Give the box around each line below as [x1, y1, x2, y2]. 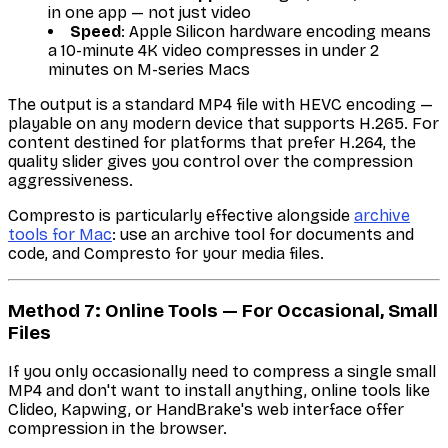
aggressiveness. [8, 170, 133, 190]
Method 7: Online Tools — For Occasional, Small [8, 299, 438, 322]
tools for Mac [8, 224, 112, 244]
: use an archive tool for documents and [112, 224, 414, 244]
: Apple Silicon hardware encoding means [121, 21, 431, 41]
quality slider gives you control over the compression [8, 151, 413, 171]
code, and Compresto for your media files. [8, 243, 324, 263]
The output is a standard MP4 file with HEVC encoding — [8, 94, 433, 114]
